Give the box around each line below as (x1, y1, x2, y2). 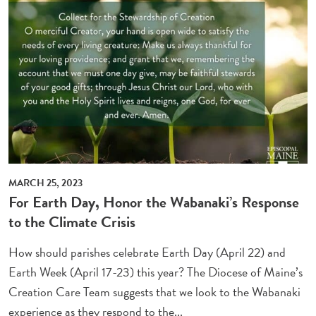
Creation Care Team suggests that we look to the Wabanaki (8, 281, 301, 301)
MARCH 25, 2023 (8, 175, 83, 190)
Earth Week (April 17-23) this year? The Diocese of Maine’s (8, 262, 303, 281)
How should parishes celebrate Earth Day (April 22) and (8, 242, 286, 262)
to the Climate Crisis (8, 209, 136, 233)
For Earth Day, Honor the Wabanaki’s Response (8, 190, 300, 214)
